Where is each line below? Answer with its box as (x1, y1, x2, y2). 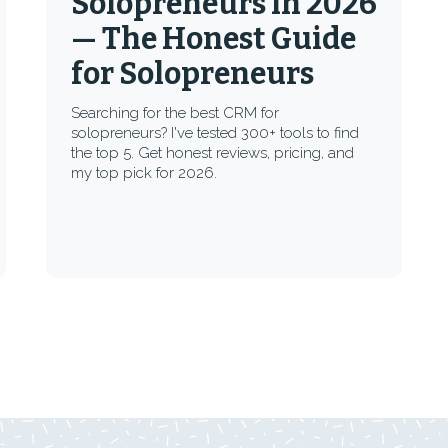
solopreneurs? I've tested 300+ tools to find (70, 124, 359, 142)
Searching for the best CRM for (70, 104, 279, 122)
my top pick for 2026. (70, 164, 217, 182)
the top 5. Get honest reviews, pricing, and (70, 144, 354, 162)
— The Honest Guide (70, 21, 356, 57)
